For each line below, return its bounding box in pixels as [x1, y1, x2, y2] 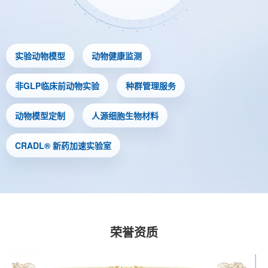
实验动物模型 [15, 50, 65, 62]
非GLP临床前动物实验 [15, 80, 99, 92]
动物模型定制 [15, 109, 65, 121]
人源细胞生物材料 [92, 109, 159, 121]
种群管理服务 [126, 80, 176, 92]
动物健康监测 [92, 50, 142, 62]
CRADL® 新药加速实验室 [15, 139, 111, 151]
